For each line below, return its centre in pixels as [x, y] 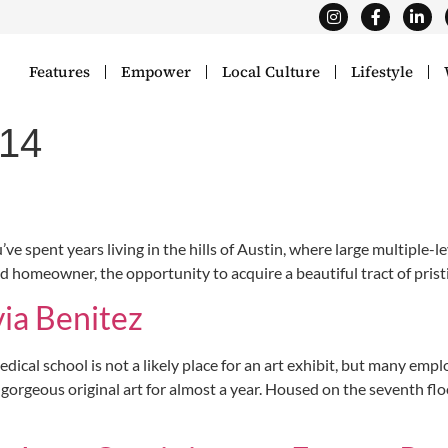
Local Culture [271, 72]
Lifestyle [382, 72]
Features [60, 72]
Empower [156, 72]
